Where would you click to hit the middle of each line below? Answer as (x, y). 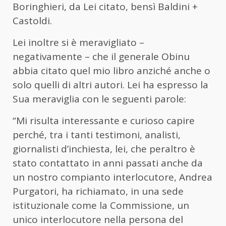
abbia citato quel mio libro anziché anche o (111, 71)
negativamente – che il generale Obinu (101, 57)
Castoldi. (34, 21)
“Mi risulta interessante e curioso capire (104, 121)
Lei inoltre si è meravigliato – (78, 43)
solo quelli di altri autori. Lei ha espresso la (110, 85)
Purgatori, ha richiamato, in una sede (98, 191)
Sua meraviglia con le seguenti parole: (99, 99)
